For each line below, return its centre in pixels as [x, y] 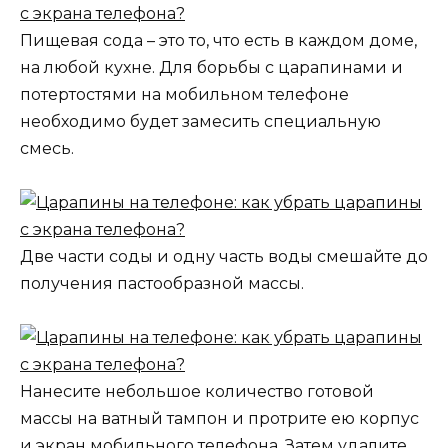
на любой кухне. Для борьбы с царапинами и [211, 67]
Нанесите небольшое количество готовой [197, 392]
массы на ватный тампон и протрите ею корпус [219, 419]
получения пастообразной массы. [162, 284]
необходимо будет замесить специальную [200, 121]
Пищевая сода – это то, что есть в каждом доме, [218, 40]
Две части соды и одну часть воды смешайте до [224, 257]
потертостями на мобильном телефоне [184, 94]
